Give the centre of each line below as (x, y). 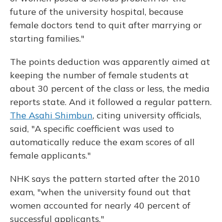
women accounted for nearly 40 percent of (100, 206)
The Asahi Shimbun (51, 115)
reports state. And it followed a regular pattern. (111, 102)
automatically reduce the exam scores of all (102, 142)
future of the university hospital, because (97, 12)
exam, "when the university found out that (100, 192)
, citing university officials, (147, 115)
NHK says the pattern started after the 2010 (105, 179)
